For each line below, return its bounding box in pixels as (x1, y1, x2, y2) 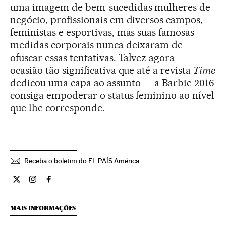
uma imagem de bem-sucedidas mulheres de (10, 1, 211, 14)
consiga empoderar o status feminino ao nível (10, 89, 215, 102)
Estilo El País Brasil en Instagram (32, 178, 146, 188)
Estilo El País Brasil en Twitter (16, 178, 119, 188)
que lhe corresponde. (10, 102, 105, 115)
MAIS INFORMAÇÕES (10, 204, 76, 212)
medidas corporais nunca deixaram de (10, 39, 183, 51)
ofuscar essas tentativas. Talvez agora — (10, 51, 187, 64)
